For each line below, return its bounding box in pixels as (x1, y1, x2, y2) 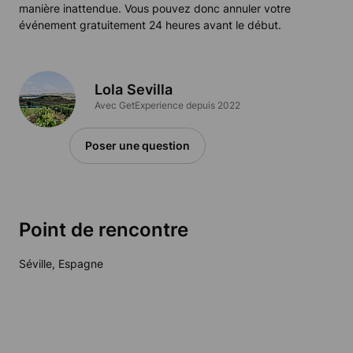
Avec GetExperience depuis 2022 (95, 99, 240, 112)
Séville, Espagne (19, 257, 103, 271)
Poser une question (85, 139, 190, 153)
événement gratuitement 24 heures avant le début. (19, 18, 281, 32)
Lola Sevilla (95, 81, 173, 98)
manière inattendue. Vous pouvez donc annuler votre (19, 2, 291, 16)
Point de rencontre (19, 218, 188, 242)
